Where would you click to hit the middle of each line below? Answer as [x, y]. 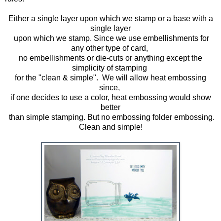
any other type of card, [110, 48]
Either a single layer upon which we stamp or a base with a [110, 19]
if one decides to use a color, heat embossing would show [110, 98]
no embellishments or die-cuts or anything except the [110, 58]
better [110, 108]
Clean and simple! [110, 127]
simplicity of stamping [110, 68]
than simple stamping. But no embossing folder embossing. [110, 117]
